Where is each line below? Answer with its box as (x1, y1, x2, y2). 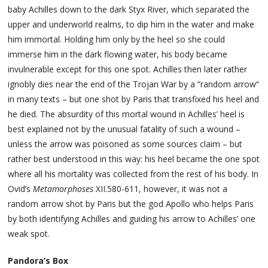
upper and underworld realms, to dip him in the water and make (8, 19, 255, 31)
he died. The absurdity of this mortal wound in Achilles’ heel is (8, 108, 245, 120)
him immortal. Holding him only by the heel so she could (8, 33, 226, 45)
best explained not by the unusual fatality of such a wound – (8, 123, 241, 135)
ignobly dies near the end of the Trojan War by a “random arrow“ (8, 78, 260, 90)
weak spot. (8, 228, 50, 240)
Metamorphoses (33, 183, 94, 195)
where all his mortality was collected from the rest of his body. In (8, 168, 259, 180)
